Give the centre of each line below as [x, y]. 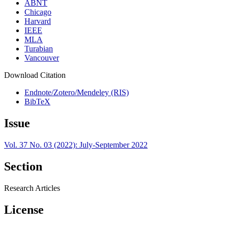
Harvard [38, 21]
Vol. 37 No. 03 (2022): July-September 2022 [76, 145]
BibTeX [37, 102]
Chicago [38, 12]
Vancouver [42, 58]
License [24, 209]
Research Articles [32, 188]
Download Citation [35, 75]
